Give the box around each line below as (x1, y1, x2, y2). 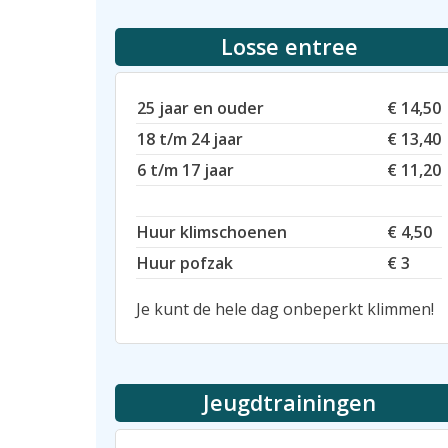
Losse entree (220, 31, 358, 61)
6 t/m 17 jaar (137, 159, 234, 182)
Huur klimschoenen (137, 221, 287, 244)
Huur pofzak (137, 252, 233, 275)
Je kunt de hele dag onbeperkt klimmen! (136, 298, 434, 321)
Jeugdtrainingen (202, 388, 376, 418)
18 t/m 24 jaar (137, 128, 243, 151)
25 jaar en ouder (137, 97, 264, 120)
